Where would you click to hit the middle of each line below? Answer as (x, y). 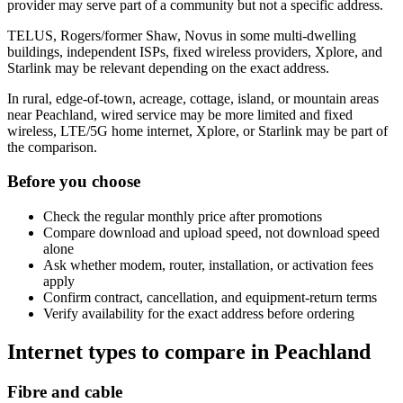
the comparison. (52, 147)
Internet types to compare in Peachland (189, 351)
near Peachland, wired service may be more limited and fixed (180, 114)
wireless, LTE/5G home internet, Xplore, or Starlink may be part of (197, 130)
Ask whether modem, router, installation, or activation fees (208, 265)
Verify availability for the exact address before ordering (199, 314)
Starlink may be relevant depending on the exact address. (168, 67)
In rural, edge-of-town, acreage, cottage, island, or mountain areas (193, 98)
